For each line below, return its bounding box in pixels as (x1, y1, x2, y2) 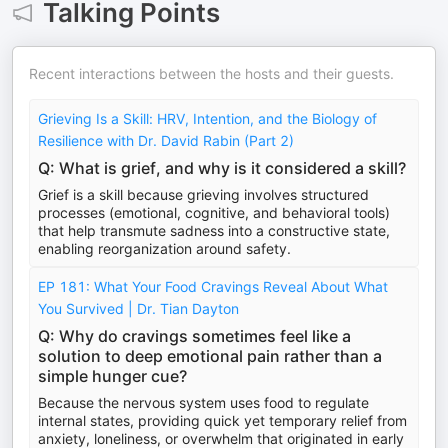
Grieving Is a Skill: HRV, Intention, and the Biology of (38, 110, 377, 127)
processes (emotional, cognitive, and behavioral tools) (38, 204, 390, 221)
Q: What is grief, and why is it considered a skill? (38, 158, 406, 178)
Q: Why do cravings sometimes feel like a (38, 326, 351, 346)
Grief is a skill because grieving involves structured (38, 186, 369, 203)
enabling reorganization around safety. (38, 240, 291, 257)
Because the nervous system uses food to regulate (38, 394, 369, 411)
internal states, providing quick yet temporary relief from (38, 412, 407, 429)
